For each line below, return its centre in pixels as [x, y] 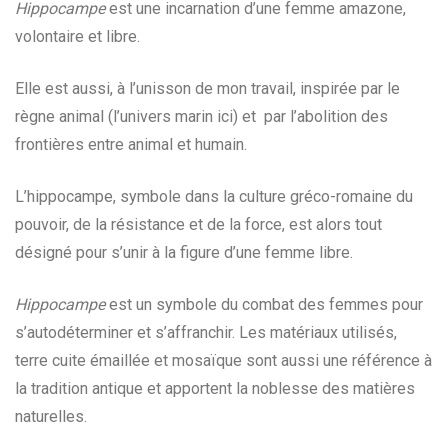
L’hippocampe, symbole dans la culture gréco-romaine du [214, 196]
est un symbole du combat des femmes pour [264, 304]
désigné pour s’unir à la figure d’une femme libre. [184, 252]
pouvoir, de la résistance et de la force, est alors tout [198, 224]
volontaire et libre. [77, 36]
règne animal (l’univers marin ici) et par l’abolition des [201, 116]
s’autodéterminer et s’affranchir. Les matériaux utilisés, [206, 332]
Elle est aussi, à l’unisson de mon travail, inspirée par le [207, 88]
